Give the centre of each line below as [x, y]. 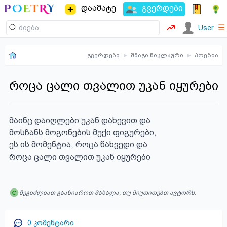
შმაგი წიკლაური [157, 55]
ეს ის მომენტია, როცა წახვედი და [78, 145]
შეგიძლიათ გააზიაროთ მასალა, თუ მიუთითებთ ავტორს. [107, 193]
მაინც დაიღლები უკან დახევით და [80, 120]
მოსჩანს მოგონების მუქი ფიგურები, [83, 133]
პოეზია [206, 55]
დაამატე [98, 8]
